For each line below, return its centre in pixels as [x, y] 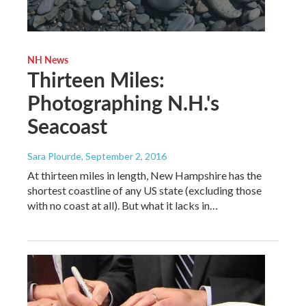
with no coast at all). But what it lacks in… [123, 205]
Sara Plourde [54, 156]
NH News [48, 59]
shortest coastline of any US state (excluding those [144, 190]
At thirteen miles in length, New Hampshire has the [144, 175]
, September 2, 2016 [124, 156]
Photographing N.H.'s [123, 102]
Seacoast [67, 125]
